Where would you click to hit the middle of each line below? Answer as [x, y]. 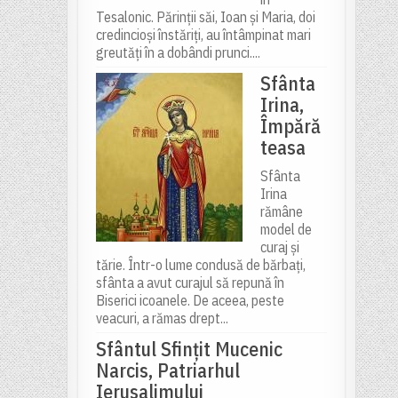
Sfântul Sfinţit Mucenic [189, 349]
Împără [290, 126]
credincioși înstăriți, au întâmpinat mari [203, 35]
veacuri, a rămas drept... [162, 318]
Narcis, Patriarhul [167, 370]
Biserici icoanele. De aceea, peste [190, 301]
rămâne [281, 212]
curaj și [279, 247]
